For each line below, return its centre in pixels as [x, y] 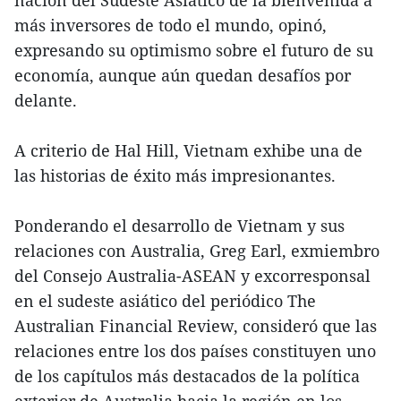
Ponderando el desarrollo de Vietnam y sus [179, 225]
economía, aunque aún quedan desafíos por [183, 75]
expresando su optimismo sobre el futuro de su [194, 50]
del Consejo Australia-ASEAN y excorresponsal [192, 275]
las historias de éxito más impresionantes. [175, 175]
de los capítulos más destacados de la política [187, 375]
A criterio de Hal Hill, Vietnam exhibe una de [188, 150]
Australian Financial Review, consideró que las [196, 325]
